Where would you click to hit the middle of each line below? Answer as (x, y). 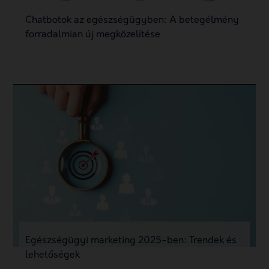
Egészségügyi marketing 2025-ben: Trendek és (131, 241)
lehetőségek (53, 255)
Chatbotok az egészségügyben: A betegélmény (132, 21)
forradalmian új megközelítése (93, 35)
